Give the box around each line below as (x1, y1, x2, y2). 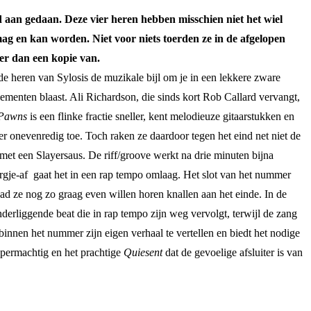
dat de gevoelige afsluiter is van (162, 246, 303, 258)
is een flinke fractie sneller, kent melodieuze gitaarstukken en (27, 110, 294, 122)
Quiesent (124, 246, 162, 258)
